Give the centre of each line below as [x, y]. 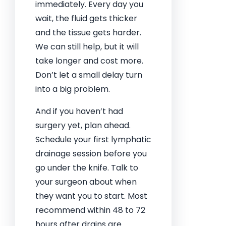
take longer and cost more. [89, 61]
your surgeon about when [86, 182]
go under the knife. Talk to [87, 168]
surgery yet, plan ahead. [83, 125]
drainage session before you [91, 154]
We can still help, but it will [87, 47]
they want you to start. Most [91, 196]
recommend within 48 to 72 [90, 210]
